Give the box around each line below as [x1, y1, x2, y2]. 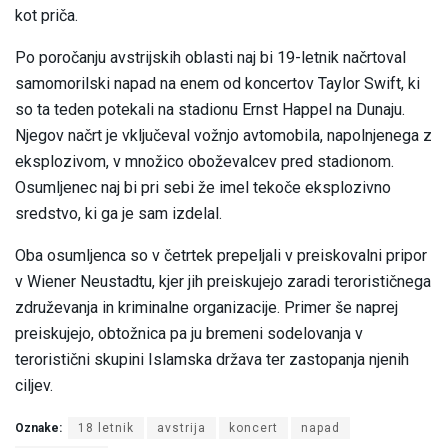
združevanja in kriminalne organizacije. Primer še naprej [15, 298, 398, 318]
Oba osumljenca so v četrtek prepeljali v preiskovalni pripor [15, 246, 427, 266]
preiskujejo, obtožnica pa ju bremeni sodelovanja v [15, 324, 363, 344]
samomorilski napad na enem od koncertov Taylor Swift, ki [15, 74, 420, 94]
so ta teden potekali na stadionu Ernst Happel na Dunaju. [15, 100, 405, 120]
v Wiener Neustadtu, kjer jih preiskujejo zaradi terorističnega [15, 272, 431, 292]
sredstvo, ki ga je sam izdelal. [15, 204, 222, 224]
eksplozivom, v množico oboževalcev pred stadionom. [15, 152, 394, 172]
